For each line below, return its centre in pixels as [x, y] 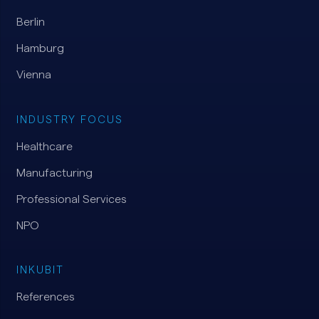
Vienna [33, 75]
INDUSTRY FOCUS [69, 120]
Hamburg [40, 48]
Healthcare [44, 146]
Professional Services [71, 199]
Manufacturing [54, 173]
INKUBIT [40, 270]
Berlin [30, 22]
